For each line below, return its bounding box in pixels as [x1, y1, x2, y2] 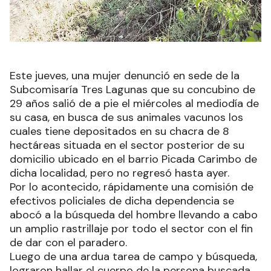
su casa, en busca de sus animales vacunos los [10, 109, 243, 125]
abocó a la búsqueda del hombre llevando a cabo [10, 207, 258, 222]
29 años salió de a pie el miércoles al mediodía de [10, 96, 259, 111]
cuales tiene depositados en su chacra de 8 [10, 123, 229, 139]
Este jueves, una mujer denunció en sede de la [10, 68, 240, 83]
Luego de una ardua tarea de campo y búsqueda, [10, 249, 257, 264]
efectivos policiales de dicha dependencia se [10, 193, 234, 208]
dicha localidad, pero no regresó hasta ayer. [10, 165, 229, 180]
